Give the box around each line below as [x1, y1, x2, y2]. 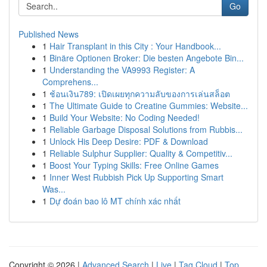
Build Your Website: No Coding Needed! [49, 111, 200, 123]
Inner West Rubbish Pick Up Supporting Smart [49, 171, 223, 183]
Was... [42, 183, 66, 195]
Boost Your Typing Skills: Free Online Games [49, 159, 219, 171]
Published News [18, 28, 79, 40]
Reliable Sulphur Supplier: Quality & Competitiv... [49, 147, 232, 159]
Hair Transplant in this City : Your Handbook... [49, 40, 221, 52]
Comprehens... [42, 76, 98, 88]
